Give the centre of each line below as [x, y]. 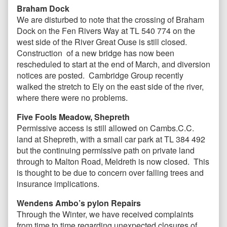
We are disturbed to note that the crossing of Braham [110, 20]
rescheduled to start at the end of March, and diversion [113, 64]
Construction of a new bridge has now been [96, 53]
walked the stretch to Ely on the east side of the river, [110, 87]
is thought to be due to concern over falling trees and [110, 173]
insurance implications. [58, 184]
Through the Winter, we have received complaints [105, 214]
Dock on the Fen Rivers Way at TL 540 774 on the [106, 31]
